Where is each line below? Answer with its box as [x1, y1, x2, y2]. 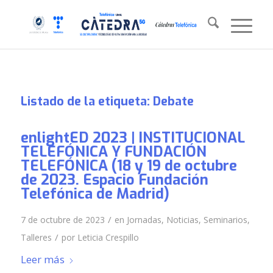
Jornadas [126, 214, 161, 226]
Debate [152, 93, 194, 110]
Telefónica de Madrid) [20, 183, 169, 204]
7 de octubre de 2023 [20, 214, 105, 226]
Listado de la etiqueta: [20, 93, 153, 110]
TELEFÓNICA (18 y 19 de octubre [20, 155, 237, 175]
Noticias [166, 214, 199, 226]
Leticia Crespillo [77, 232, 139, 244]
